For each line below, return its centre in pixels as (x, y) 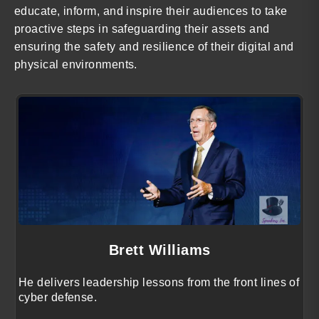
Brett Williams (159, 250)
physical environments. (76, 64)
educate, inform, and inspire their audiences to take (151, 11)
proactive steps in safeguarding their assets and (142, 28)
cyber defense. (58, 298)
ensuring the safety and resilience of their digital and (154, 46)
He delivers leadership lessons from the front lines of (159, 283)
